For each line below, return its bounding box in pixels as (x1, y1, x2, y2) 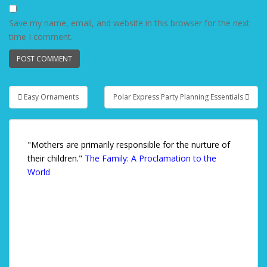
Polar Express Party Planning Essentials (113, 92, 245, 102)
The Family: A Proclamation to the (85, 153, 216, 164)
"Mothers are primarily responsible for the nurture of (27, 139, 230, 150)
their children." (27, 153, 85, 164)
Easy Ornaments (24, 92, 79, 102)
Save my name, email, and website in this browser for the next (9, 17, 250, 29)
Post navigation (9, 96, 122, 115)
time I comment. (9, 31, 73, 42)
